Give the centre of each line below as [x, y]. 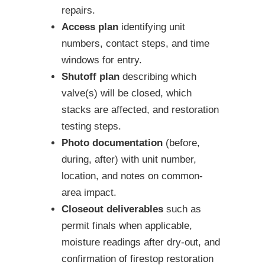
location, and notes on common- [132, 176]
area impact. [89, 193]
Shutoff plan [91, 77]
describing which [158, 77]
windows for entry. [102, 60]
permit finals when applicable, [127, 226]
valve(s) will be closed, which [127, 93]
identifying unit [152, 27]
